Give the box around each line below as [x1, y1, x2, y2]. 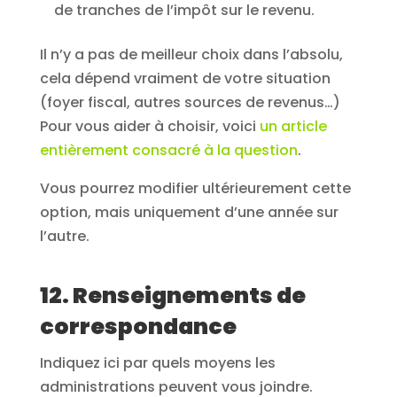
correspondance [39, 310, 237, 342]
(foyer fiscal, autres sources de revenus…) [39, 91, 340, 113]
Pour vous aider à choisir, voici [39, 115, 260, 136]
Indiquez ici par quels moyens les [39, 352, 276, 373]
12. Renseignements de [39, 279, 306, 311]
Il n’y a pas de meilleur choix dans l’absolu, [39, 43, 343, 65]
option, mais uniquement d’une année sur [39, 201, 339, 222]
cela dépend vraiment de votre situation [39, 67, 331, 89]
